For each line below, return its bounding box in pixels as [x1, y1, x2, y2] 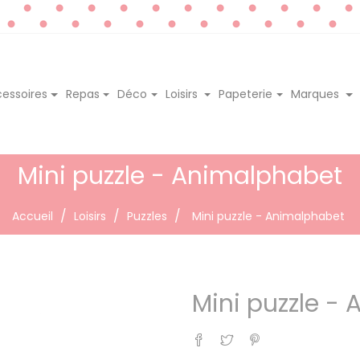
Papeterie [219, 85, 273, 102]
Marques [291, 85, 342, 102]
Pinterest [261, 325, 311, 342]
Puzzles [126, 207, 167, 224]
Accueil [11, 207, 53, 224]
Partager [205, 325, 253, 342]
